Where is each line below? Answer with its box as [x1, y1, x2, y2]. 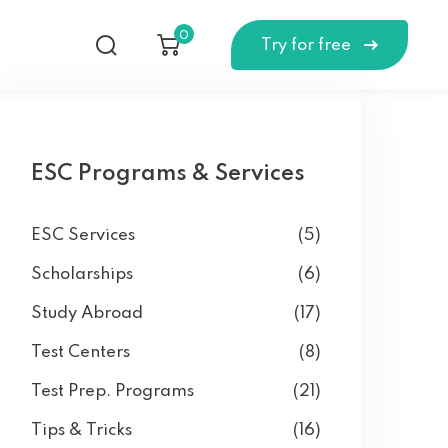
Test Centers [31, 344, 130, 361]
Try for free [261, 37, 355, 54]
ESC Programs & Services [31, 163, 305, 185]
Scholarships [31, 266, 133, 283]
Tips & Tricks [31, 422, 132, 439]
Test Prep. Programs [31, 383, 194, 400]
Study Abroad [31, 305, 143, 322]
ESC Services [31, 227, 135, 244]
